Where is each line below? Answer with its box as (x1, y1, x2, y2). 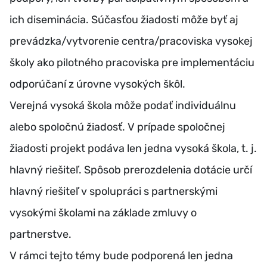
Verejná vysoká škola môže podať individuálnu (10, 99, 236, 113)
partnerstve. (10, 228, 72, 241)
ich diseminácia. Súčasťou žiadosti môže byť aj (10, 13, 238, 27)
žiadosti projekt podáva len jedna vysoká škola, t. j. (10, 142, 257, 156)
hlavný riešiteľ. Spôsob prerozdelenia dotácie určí (10, 163, 252, 177)
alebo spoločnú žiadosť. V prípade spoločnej (10, 120, 225, 134)
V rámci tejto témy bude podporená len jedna (10, 249, 233, 263)
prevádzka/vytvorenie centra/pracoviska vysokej (10, 35, 253, 48)
